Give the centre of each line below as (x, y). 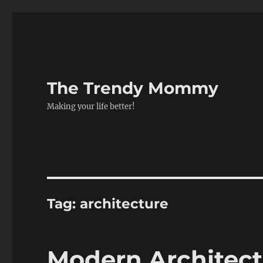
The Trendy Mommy (133, 88)
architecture (124, 204)
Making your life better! (91, 107)
